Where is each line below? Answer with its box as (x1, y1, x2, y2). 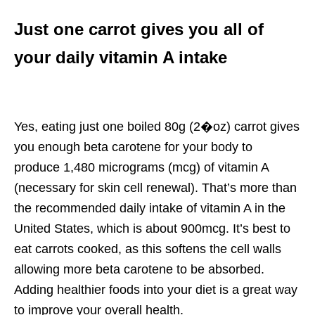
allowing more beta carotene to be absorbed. (14, 262, 264, 276)
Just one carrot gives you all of (14, 19, 264, 39)
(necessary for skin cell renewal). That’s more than (14, 180, 297, 195)
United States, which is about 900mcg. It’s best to (14, 221, 290, 236)
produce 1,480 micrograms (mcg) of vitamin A (14, 160, 269, 174)
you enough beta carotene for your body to (14, 139, 252, 154)
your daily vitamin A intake (14, 47, 227, 67)
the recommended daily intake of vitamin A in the (14, 200, 285, 215)
